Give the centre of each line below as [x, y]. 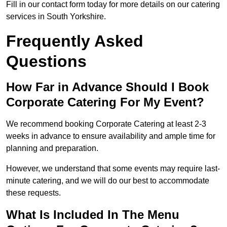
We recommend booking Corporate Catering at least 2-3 [106, 124]
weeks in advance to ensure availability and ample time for [111, 136]
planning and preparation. [52, 148]
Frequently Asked [75, 41]
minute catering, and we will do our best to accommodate [108, 181]
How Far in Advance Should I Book [107, 87]
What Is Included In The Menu [93, 215]
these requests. [33, 193]
